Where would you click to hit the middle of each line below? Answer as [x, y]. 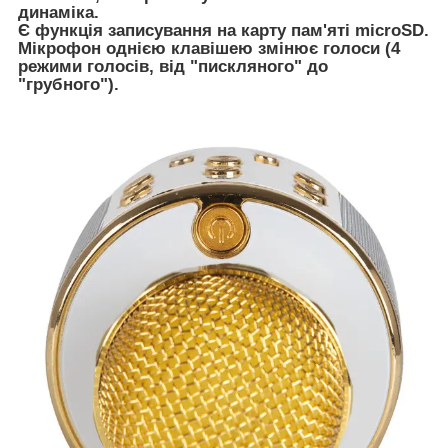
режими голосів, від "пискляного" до [173, 66]
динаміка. [58, 12]
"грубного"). [68, 84]
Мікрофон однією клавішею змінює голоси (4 [209, 48]
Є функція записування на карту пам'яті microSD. [223, 30]
